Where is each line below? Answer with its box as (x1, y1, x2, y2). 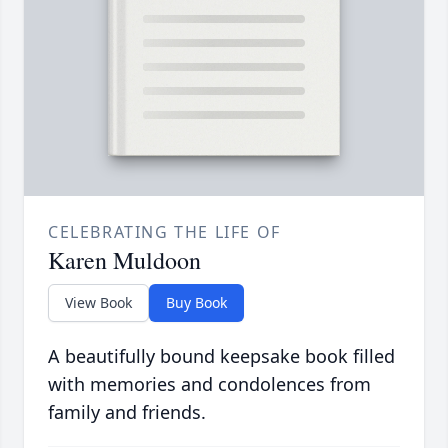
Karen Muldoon (48, 244, 201, 277)
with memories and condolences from (48, 372, 371, 397)
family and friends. (48, 400, 206, 425)
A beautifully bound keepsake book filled (48, 344, 395, 369)
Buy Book (166, 293, 227, 313)
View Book (65, 293, 132, 313)
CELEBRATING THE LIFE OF (48, 221, 281, 244)
